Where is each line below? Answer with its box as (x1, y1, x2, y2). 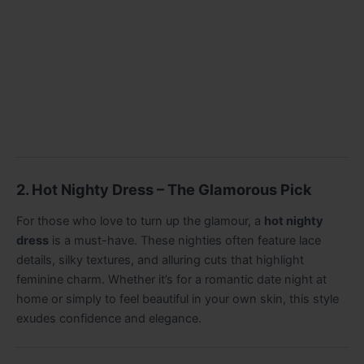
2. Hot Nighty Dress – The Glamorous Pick (16, 180, 312, 198)
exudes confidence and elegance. (16, 311, 201, 327)
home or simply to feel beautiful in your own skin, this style (16, 292, 339, 307)
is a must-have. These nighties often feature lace (49, 233, 321, 249)
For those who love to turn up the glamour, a (16, 214, 264, 229)
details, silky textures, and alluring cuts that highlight (16, 253, 304, 268)
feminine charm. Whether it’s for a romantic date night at (16, 272, 327, 288)
